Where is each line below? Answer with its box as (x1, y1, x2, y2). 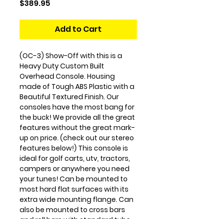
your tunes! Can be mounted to (20, 174, 128, 184)
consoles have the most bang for (20, 102, 134, 112)
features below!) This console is (20, 143, 128, 153)
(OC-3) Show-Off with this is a (20, 51, 122, 61)
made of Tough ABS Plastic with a (20, 82, 134, 91)
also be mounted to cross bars (20, 205, 125, 215)
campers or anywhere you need (20, 164, 130, 174)
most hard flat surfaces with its (20, 184, 129, 194)
